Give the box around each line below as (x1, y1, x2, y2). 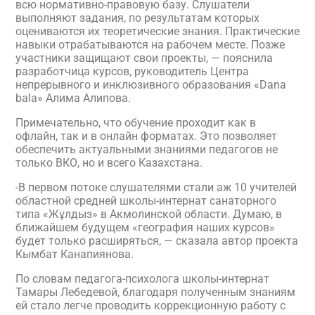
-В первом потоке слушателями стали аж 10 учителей (15, 181, 297, 194)
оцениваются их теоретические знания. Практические (15, 25, 300, 38)
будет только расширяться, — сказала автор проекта (15, 234, 298, 247)
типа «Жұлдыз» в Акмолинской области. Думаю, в (15, 207, 282, 221)
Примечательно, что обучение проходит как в (15, 116, 256, 129)
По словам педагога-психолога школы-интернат (15, 272, 269, 285)
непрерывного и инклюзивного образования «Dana (15, 78, 286, 91)
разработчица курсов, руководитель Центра (15, 65, 249, 78)
